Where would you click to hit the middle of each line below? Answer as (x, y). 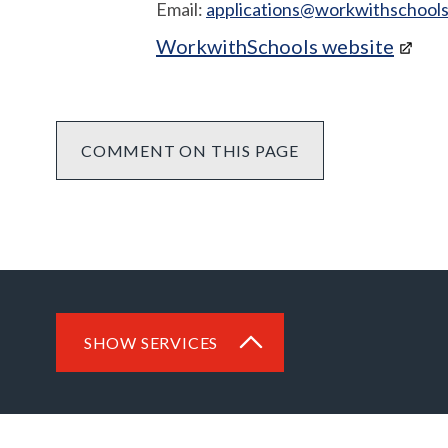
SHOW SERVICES (151, 342)
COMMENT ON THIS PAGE (190, 150)
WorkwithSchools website (275, 46)
